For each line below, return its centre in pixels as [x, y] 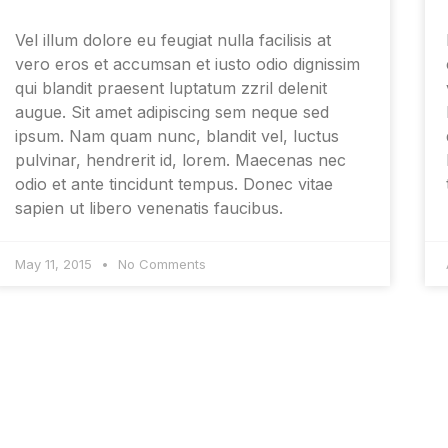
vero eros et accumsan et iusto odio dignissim [187, 64]
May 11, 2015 [55, 264]
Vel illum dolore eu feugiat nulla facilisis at [172, 40]
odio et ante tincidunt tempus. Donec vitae [173, 184]
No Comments [159, 264]
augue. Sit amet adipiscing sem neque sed [171, 112]
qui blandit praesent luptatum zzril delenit [170, 88]
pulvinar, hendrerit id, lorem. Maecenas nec [180, 160]
